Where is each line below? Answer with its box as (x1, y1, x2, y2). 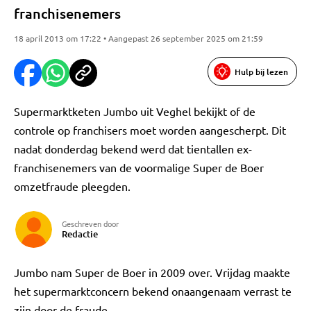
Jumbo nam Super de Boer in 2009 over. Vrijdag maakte (14, 265, 290, 279)
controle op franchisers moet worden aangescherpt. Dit (14, 123, 286, 137)
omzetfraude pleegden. (14, 179, 131, 193)
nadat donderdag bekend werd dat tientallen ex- (14, 142, 252, 155)
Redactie (62, 228, 98, 240)
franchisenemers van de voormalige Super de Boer (14, 160, 264, 174)
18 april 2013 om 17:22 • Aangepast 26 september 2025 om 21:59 (14, 33, 263, 44)
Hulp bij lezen (235, 65, 288, 78)
